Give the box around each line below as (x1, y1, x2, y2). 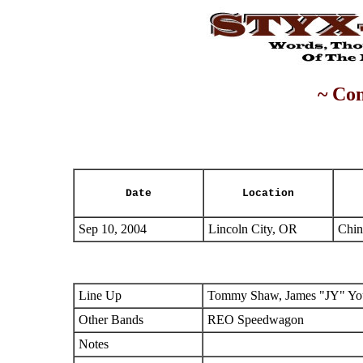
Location (242, 187, 294, 199)
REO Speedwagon (207, 313, 304, 327)
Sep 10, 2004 (79, 222, 147, 236)
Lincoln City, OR (208, 222, 297, 236)
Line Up (79, 288, 122, 302)
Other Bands (79, 313, 143, 327)
